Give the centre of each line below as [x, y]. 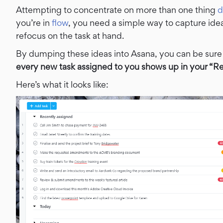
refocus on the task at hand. [70, 36]
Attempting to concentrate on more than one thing [117, 10]
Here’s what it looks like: [62, 84]
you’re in [34, 23]
